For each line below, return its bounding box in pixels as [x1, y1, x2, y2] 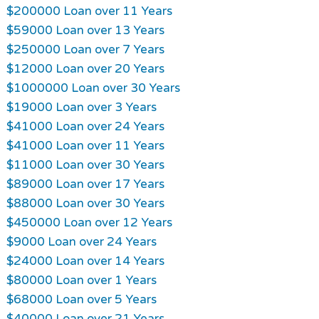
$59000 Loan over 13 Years [6, 22, 164, 38]
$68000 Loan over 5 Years [6, 291, 157, 307]
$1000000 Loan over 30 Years [6, 80, 180, 95]
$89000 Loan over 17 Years [6, 176, 164, 192]
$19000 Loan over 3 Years [6, 99, 157, 115]
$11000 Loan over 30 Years [6, 157, 164, 172]
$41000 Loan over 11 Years [6, 137, 164, 153]
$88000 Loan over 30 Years [6, 195, 164, 211]
